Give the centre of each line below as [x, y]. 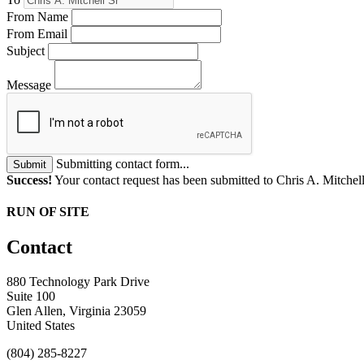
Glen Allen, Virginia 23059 [76, 311]
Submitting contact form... [123, 163]
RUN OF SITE [48, 212]
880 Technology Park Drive [78, 282]
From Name [37, 16]
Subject [26, 50]
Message [29, 84]
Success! [29, 180]
